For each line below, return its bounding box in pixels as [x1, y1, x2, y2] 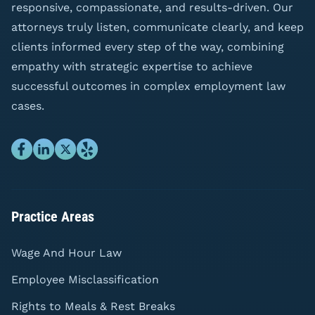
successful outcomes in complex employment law [11, 79, 285, 93]
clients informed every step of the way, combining [11, 39, 284, 53]
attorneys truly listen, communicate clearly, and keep [11, 20, 304, 34]
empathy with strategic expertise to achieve [11, 59, 252, 73]
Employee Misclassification [11, 272, 159, 286]
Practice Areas [11, 207, 94, 225]
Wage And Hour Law [11, 245, 122, 259]
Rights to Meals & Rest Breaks [11, 299, 175, 313]
